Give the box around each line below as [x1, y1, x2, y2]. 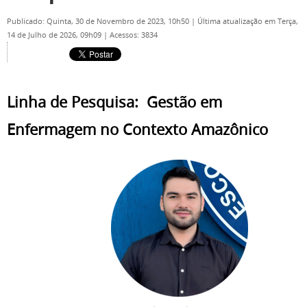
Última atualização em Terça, [197, 16, 298, 26]
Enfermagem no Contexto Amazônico [7, 119, 268, 140]
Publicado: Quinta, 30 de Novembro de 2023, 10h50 [7, 16, 191, 26]
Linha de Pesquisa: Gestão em [7, 92, 222, 112]
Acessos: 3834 [110, 30, 158, 40]
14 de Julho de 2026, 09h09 [7, 30, 103, 40]
